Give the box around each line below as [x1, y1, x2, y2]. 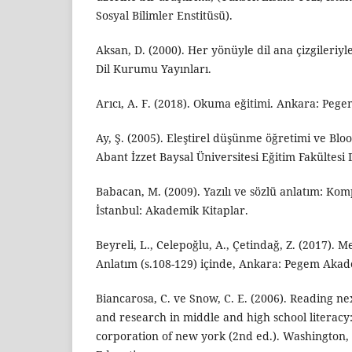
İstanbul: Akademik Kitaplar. [96, 202, 248, 218]
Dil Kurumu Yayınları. [96, 60, 211, 76]
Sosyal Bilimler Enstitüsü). [96, 7, 233, 23]
